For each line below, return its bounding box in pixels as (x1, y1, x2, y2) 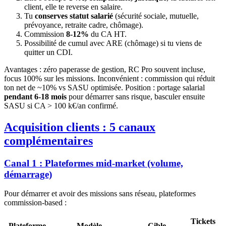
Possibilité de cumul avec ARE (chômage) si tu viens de (24, 38, 202, 47)
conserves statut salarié (35, 11, 113, 20)
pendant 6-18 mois (4, 92, 67, 101)
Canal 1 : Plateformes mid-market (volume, (4, 157, 183, 168)
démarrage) (4, 168, 52, 180)
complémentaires (4, 134, 93, 147)
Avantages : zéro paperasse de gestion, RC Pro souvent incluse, (4, 65, 205, 74)
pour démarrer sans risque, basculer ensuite (67, 92, 205, 101)
